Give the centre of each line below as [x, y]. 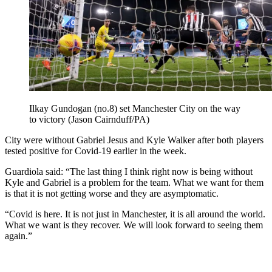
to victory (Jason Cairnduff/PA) [89, 120]
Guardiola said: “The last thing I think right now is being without [129, 172]
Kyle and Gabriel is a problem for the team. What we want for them [134, 183]
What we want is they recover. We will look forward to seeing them [134, 225]
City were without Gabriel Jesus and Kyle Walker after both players [134, 140]
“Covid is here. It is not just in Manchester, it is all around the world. [135, 214]
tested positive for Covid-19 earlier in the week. [96, 151]
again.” [19, 236]
